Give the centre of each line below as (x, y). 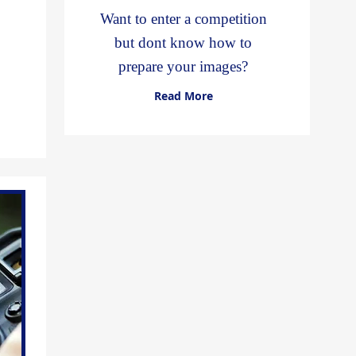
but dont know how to (183, 43)
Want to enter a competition (183, 19)
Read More (183, 96)
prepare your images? (183, 66)
